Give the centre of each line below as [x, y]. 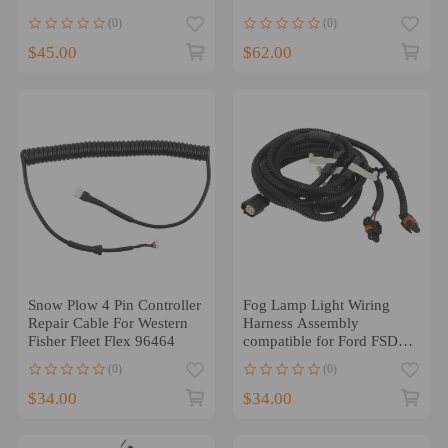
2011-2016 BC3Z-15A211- [327, 359]
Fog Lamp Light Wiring [316, 305]
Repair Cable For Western [107, 323]
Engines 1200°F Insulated [323, 13]
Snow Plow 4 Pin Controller [114, 305]
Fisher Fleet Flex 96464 [101, 341]
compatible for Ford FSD [320, 341]
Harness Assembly [300, 323]
